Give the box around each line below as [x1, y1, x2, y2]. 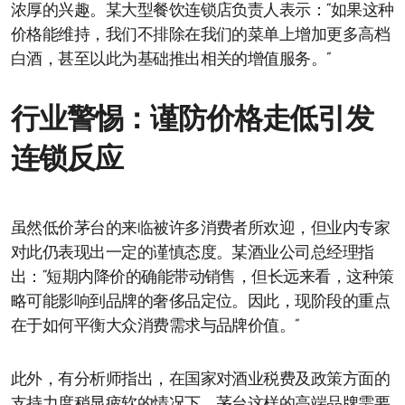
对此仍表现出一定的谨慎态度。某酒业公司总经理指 [11, 244, 374, 262]
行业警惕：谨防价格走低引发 [11, 106, 374, 136]
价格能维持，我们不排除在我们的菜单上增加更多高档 [11, 26, 391, 44]
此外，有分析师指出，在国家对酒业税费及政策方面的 [11, 371, 391, 389]
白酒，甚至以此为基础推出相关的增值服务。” [11, 51, 331, 69]
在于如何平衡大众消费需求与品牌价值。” [11, 317, 299, 335]
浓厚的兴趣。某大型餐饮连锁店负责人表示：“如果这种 [11, 2, 394, 20]
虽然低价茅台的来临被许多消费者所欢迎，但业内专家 [11, 220, 391, 238]
